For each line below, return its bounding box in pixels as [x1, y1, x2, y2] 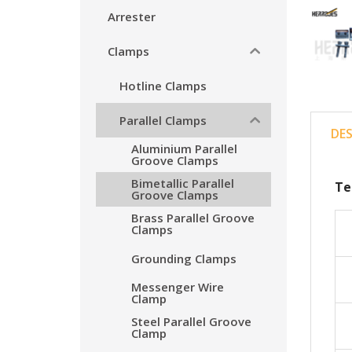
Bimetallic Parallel [131, 175, 234, 191]
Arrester [108, 8, 156, 24]
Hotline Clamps [119, 77, 207, 93]
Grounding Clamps [131, 250, 236, 266]
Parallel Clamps [119, 112, 207, 128]
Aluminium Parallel [131, 141, 237, 156]
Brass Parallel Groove [131, 210, 255, 225]
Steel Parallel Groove [131, 313, 251, 329]
